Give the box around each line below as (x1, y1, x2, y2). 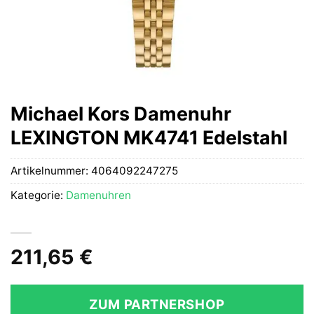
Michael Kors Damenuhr (11, 102, 231, 125)
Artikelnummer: (11, 164, 91, 178)
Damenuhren (66, 189, 131, 203)
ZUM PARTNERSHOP (89, 296, 225, 313)
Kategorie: (11, 189, 66, 203)
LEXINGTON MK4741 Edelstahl (11, 126, 287, 149)
